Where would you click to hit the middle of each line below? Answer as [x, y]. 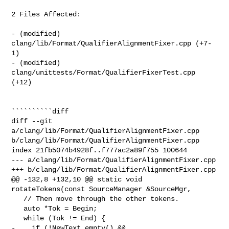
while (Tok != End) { [18, 218]
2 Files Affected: [46, 14]
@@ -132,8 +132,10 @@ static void [77, 179]
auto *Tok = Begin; [18, 208]
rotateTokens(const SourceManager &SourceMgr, [101, 189]
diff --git [32, 121]
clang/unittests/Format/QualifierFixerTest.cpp [104, 72]
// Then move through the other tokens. [18, 199]
